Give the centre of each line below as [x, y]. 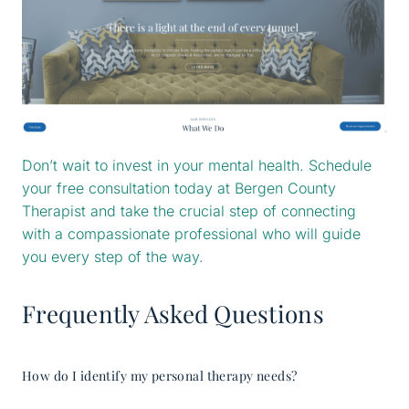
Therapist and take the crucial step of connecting [189, 210]
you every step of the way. [113, 256]
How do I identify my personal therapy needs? [160, 375]
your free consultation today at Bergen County [179, 188]
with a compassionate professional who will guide [191, 233]
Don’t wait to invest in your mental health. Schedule [197, 165]
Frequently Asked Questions [173, 313]
